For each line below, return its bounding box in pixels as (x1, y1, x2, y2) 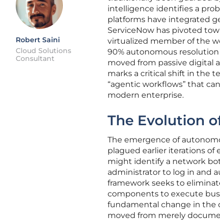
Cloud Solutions (16, 46, 71, 55)
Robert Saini (16, 35, 60, 44)
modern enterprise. (108, 90, 184, 100)
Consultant (16, 54, 55, 63)
